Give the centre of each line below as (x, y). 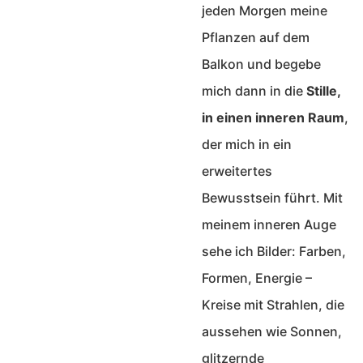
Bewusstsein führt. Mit (272, 197)
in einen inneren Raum (273, 117)
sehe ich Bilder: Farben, (274, 251)
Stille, (323, 90)
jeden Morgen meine (265, 10)
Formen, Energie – (257, 278)
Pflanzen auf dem (256, 37)
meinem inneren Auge (269, 224)
